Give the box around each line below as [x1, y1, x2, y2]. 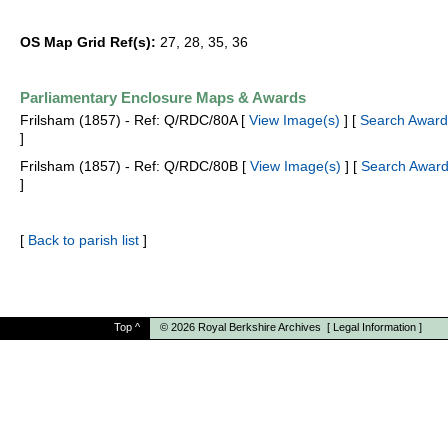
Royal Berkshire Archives [198, 321, 321, 333]
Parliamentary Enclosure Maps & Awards [20, 89, 306, 106]
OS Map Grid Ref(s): [20, 34, 156, 50]
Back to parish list [28, 232, 139, 248]
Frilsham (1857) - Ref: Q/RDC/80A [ [20, 112, 249, 128]
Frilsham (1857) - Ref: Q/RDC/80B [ [20, 158, 250, 174]
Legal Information [333, 321, 416, 333]
